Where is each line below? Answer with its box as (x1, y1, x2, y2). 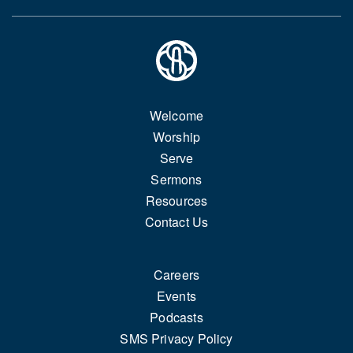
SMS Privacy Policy (120, 329, 233, 347)
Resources (145, 191, 208, 210)
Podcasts (150, 307, 203, 326)
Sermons (150, 169, 203, 188)
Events (156, 286, 197, 305)
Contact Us (144, 212, 209, 231)
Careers (153, 265, 200, 284)
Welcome (149, 106, 204, 124)
